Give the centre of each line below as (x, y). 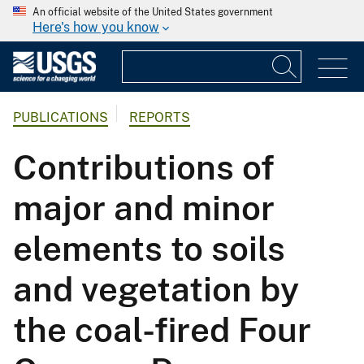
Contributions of (144, 167)
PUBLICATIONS (61, 118)
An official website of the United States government (153, 12)
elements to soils (149, 249)
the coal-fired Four (162, 330)
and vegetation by (156, 289)
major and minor (144, 208)
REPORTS (160, 118)
